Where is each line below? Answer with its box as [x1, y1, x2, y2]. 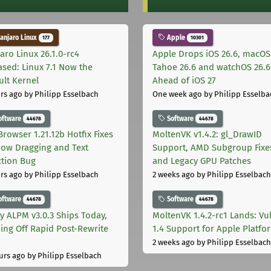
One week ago [152, 89, 202, 99]
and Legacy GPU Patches [152, 155, 251, 167]
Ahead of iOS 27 [152, 74, 216, 86]
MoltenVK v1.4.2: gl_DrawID [152, 129, 262, 140]
